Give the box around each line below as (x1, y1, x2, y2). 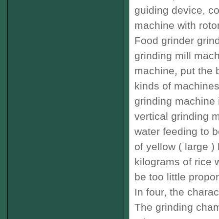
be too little (134, 171, 186, 182)
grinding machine (134, 95, 215, 107)
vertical (134, 110, 168, 122)
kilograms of (134, 156, 192, 167)
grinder (158, 35, 194, 46)
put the (177, 65, 213, 76)
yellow (143, 141, 175, 152)
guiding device (134, 4, 202, 16)
